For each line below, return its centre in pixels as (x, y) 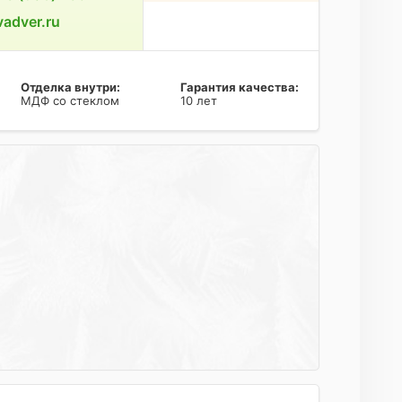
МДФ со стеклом (70, 100)
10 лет (198, 100)
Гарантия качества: (239, 87)
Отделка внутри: (70, 87)
